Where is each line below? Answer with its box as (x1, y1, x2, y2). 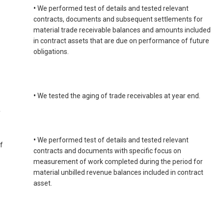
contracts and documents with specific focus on (33, 147, 181, 155)
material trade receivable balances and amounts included (33, 26, 211, 34)
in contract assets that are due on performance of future (33, 37, 209, 45)
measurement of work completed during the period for (33, 158, 203, 166)
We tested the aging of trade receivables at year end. (36, 92, 200, 100)
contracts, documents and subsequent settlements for (33, 15, 203, 24)
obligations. (33, 48, 69, 56)
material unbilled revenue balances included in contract (33, 168, 203, 177)
